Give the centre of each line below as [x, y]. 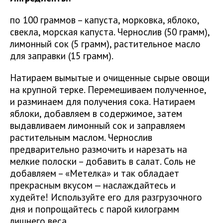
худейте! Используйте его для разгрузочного [106, 197]
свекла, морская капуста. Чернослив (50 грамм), [110, 32]
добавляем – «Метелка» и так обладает [95, 173]
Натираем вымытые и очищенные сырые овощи [110, 78]
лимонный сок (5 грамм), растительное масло [105, 44]
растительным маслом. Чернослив [81, 137]
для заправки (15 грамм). [62, 56]
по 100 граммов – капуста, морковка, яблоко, [105, 20]
